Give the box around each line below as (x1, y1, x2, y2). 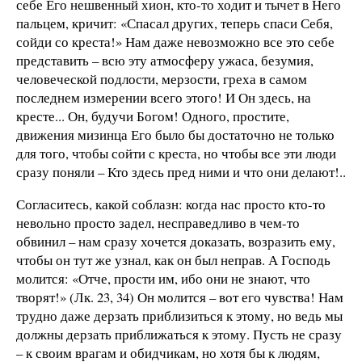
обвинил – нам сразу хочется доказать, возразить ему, (16, 231, 335, 250)
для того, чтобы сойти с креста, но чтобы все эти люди (16, 143, 336, 162)
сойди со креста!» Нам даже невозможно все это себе (16, 32, 335, 51)
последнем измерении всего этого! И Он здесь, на (16, 87, 311, 107)
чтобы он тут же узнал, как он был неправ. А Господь (16, 250, 330, 269)
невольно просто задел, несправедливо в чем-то (16, 213, 300, 232)
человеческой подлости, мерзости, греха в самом (16, 69, 307, 88)
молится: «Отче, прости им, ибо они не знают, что (16, 268, 310, 288)
